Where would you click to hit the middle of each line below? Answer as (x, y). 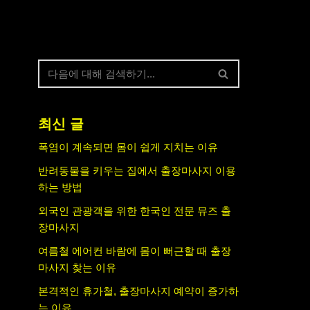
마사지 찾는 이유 (77, 267)
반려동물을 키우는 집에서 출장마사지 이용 (137, 171)
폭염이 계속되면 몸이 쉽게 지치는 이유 (128, 147)
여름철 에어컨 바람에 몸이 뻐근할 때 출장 (135, 251)
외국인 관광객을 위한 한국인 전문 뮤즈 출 (135, 211)
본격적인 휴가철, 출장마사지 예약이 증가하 (138, 291)
